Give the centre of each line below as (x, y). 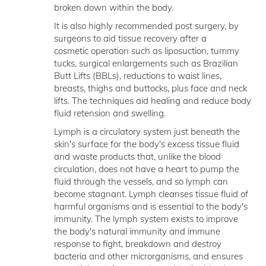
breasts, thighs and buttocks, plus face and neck (150, 88)
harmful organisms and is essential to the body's (151, 206)
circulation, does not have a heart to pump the (146, 169)
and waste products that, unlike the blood (137, 156)
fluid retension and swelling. (111, 113)
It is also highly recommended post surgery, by (146, 26)
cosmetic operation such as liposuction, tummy (146, 51)
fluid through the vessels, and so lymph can (141, 181)
